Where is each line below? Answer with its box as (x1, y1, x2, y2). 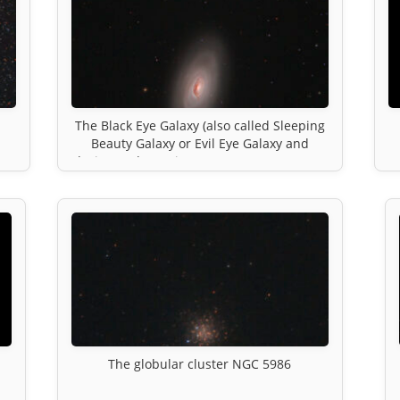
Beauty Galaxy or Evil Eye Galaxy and (90, 134, 309, 152)
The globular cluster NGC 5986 (108, 354, 292, 372)
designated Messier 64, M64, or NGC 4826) (73, 152, 327, 170)
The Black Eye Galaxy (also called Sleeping (74, 116, 325, 134)
